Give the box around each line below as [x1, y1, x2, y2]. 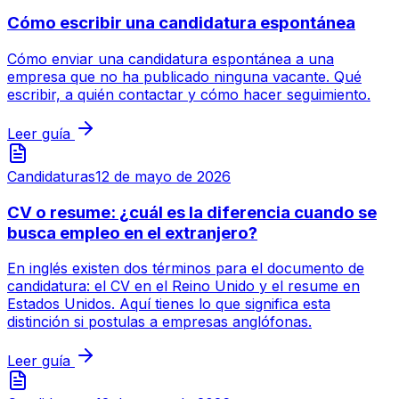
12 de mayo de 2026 [95, 167, 231, 185]
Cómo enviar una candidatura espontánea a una [7, 49, 334, 68]
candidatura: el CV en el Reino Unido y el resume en [7, 277, 360, 296]
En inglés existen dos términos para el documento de [7, 259, 364, 278]
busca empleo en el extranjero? [7, 222, 257, 243]
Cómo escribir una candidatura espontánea [7, 12, 355, 34]
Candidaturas [7, 167, 95, 185]
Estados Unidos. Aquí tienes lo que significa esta [7, 295, 330, 313]
